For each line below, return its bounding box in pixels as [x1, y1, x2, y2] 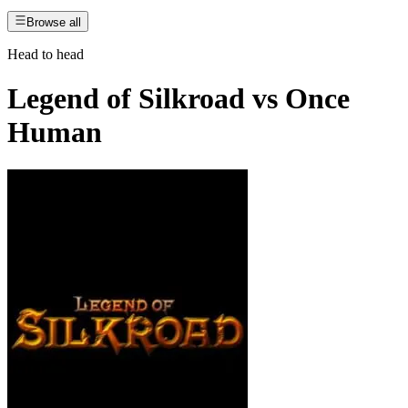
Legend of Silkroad [7, 82, 245, 116]
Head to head [7, 46, 84, 62]
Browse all [26, 15, 82, 29]
